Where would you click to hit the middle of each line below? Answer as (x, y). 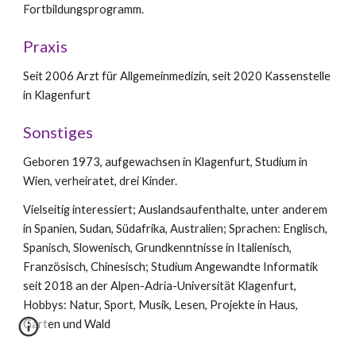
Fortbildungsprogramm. (84, 9)
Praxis (46, 46)
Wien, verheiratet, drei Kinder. (101, 180)
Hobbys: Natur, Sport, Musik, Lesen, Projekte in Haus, (161, 304)
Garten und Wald (67, 323)
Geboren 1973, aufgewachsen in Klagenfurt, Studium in (166, 161)
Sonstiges (58, 132)
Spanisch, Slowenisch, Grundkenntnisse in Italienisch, (158, 247)
